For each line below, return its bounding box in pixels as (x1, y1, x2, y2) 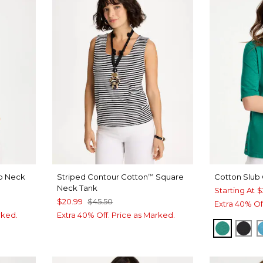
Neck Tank (57, 183, 98, 193)
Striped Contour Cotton (57, 171, 149, 181)
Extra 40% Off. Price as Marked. (57, 210, 176, 220)
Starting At (214, 185, 255, 195)
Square (154, 171, 184, 181)
